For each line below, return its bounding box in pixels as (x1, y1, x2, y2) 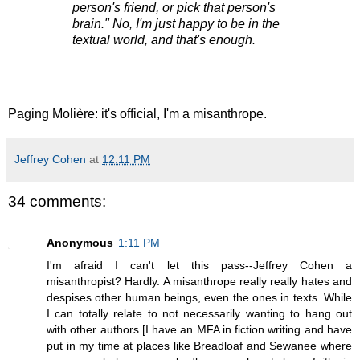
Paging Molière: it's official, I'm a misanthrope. (8, 107, 267, 121)
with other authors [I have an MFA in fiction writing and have (47, 323, 352, 337)
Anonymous (47, 236, 113, 250)
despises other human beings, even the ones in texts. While (47, 291, 352, 305)
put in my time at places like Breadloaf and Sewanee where (47, 339, 352, 353)
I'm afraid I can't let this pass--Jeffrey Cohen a (47, 259, 352, 272)
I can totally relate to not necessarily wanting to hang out (47, 307, 352, 321)
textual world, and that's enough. (72, 33, 256, 47)
